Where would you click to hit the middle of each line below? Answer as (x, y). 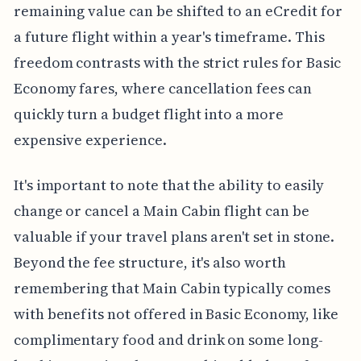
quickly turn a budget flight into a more (148, 114)
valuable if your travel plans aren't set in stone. (174, 236)
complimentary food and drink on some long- (168, 339)
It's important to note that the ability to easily (169, 185)
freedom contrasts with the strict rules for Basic (177, 62)
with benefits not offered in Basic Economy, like (176, 313)
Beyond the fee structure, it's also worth (149, 262)
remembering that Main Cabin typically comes (172, 288)
